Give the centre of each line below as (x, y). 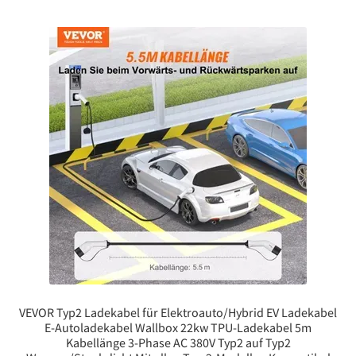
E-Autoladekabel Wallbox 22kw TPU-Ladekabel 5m (178, 327)
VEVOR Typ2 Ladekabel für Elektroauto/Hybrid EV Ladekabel (178, 312)
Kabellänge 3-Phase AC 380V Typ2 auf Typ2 (178, 342)
